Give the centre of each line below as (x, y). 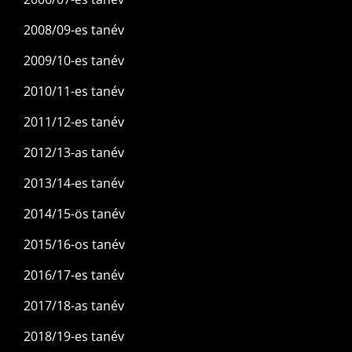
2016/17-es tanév (74, 275)
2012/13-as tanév (74, 153)
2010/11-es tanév (74, 92)
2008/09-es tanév (74, 30)
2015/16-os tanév (74, 245)
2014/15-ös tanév (74, 214)
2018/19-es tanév (74, 337)
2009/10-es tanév (74, 61)
